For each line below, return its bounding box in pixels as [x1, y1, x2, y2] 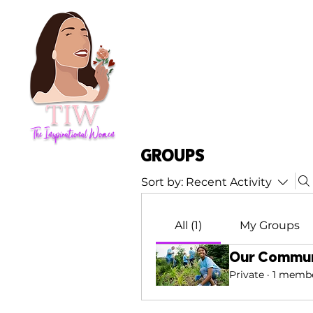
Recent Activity [186, 175, 272, 189]
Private [229, 268, 264, 281]
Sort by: [141, 175, 183, 189]
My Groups [239, 219, 300, 232]
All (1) [174, 219, 202, 232]
